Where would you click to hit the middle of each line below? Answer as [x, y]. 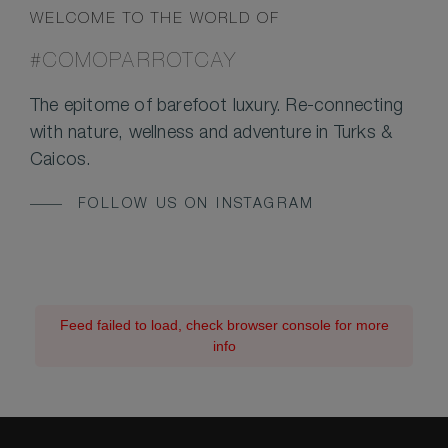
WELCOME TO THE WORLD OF [155, 20]
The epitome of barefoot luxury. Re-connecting [217, 107]
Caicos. [61, 161]
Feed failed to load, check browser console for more [224, 325]
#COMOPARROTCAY [134, 63]
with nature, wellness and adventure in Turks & [211, 134]
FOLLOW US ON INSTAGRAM [196, 205]
